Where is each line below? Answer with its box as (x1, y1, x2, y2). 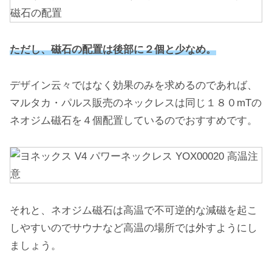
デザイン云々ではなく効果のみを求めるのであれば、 (10, 79, 257, 91)
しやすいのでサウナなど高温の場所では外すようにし (10, 222, 257, 234)
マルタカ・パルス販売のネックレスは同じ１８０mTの (10, 97, 262, 109)
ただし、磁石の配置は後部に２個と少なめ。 (10, 43, 216, 55)
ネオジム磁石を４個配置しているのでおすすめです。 (10, 114, 257, 126)
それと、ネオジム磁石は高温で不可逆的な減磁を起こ (10, 205, 257, 217)
